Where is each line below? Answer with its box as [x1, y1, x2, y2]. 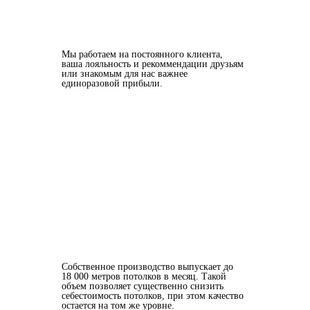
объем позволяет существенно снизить [62, 281, 224, 292]
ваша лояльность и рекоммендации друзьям [62, 59, 244, 70]
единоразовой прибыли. [62, 78, 163, 89]
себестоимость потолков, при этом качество [62, 291, 244, 302]
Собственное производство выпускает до [62, 262, 233, 273]
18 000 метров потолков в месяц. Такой [62, 271, 226, 282]
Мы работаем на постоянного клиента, [62, 49, 223, 60]
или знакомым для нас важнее [62, 69, 188, 80]
